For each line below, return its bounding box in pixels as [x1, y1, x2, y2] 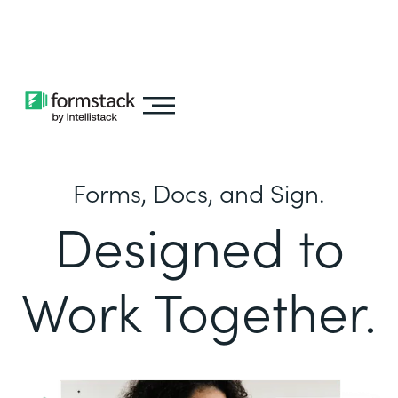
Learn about [48, 11, 145, 30]
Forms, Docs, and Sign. [73, 174, 325, 210]
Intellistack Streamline [4, 35, 169, 54]
